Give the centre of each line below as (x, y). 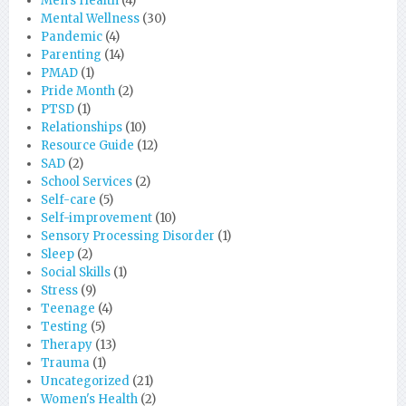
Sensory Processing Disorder (128, 236)
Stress (59, 290)
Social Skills (76, 272)
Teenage (68, 309)
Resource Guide (87, 145)
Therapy (67, 345)
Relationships (82, 127)
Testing (64, 327)
